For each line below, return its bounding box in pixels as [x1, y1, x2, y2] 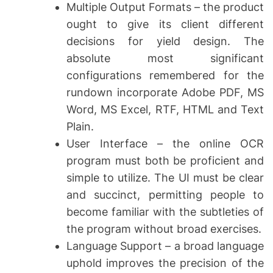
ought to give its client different [66, 18, 264, 31]
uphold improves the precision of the [66, 257, 264, 270]
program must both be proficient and [66, 154, 264, 168]
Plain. [66, 120, 94, 133]
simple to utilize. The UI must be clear [66, 171, 264, 185]
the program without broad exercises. [66, 222, 261, 236]
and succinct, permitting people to [66, 188, 264, 202]
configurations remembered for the [66, 69, 264, 82]
